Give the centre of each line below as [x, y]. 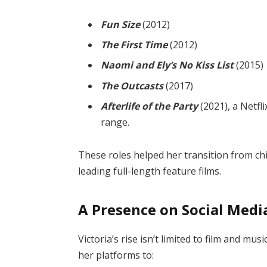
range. [115, 122]
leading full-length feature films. [150, 171]
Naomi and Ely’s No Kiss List [167, 65]
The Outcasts [132, 86]
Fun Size [121, 25]
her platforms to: [116, 255]
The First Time [134, 45]
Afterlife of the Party [150, 106]
